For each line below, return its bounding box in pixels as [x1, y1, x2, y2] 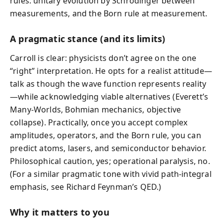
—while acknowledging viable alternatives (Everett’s [10, 91, 209, 102]
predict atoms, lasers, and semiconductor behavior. [10, 142, 206, 154]
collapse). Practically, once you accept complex [10, 116, 188, 128]
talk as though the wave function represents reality [10, 78, 207, 89]
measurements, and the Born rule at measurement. [10, 8, 208, 19]
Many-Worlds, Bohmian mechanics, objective [10, 104, 181, 115]
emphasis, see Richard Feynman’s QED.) [10, 181, 162, 192]
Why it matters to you [10, 206, 110, 218]
